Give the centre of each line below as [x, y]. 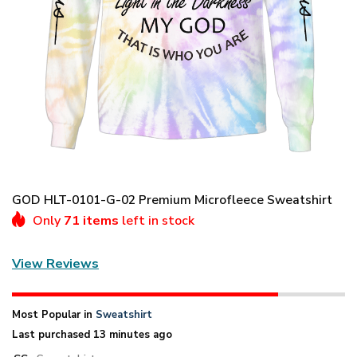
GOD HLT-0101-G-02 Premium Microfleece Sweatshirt [172, 200]
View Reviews [55, 264]
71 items [91, 220]
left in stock [157, 220]
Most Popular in [54, 314]
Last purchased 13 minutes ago [92, 334]
